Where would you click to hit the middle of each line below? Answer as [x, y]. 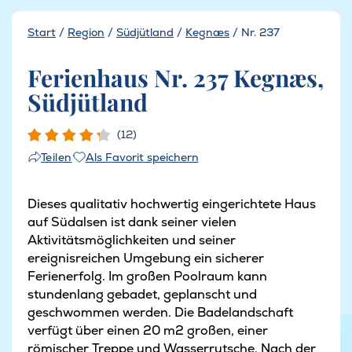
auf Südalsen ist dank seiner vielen [132, 222]
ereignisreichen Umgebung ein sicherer [146, 258]
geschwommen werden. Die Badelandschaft [160, 312]
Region [86, 32]
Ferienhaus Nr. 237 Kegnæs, [176, 77]
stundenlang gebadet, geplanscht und [142, 294]
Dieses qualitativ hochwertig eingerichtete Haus [172, 203]
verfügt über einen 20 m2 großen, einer [148, 330]
